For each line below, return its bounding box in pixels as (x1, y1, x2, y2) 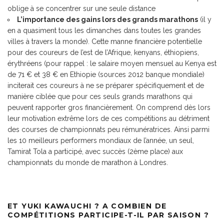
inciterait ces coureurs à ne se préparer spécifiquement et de (7, 81, 204, 89)
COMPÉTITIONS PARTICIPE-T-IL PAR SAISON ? (7, 210, 209, 219)
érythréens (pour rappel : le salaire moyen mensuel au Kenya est (7, 59, 216, 67)
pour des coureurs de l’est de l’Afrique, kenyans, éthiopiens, (7, 48, 199, 56)
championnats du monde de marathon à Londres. (7, 158, 168, 166)
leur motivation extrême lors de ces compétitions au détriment (7, 114, 209, 122)
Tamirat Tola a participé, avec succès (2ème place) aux (7, 147, 183, 155)
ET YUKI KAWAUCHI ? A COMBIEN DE (7, 201, 167, 210)
